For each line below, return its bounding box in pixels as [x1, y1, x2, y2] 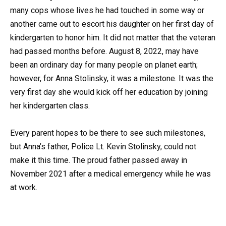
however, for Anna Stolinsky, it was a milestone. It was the [10, 73, 213, 83]
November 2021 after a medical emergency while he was [10, 168, 211, 179]
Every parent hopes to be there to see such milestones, [10, 128, 205, 138]
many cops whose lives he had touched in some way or [10, 5, 204, 15]
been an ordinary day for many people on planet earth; [10, 60, 198, 70]
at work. [10, 182, 37, 192]
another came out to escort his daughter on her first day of [10, 19, 214, 29]
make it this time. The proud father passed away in [10, 155, 187, 165]
